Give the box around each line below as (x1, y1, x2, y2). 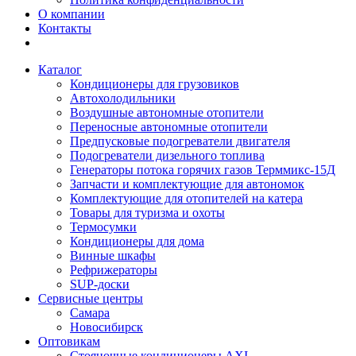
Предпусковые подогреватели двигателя (70, 134, 290, 149)
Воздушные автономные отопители (70, 106, 264, 120)
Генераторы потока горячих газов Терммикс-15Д (70, 163, 335, 177)
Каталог (38, 63, 82, 77)
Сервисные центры (38, 292, 143, 306)
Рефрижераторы (70, 263, 157, 277)
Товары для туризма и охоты (70, 206, 225, 220)
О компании (38, 7, 105, 21)
